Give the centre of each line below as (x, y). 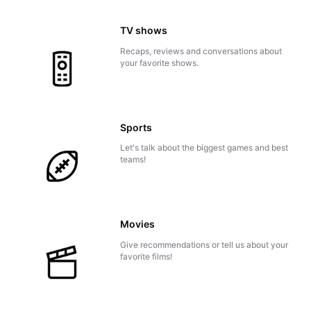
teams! (133, 160)
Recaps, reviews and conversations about (201, 51)
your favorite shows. (159, 63)
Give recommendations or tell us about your (204, 244)
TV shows (143, 31)
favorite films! (146, 256)
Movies (137, 224)
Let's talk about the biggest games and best (204, 148)
